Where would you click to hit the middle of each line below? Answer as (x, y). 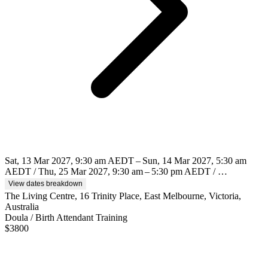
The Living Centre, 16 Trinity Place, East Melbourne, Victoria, (123, 196)
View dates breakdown (45, 184)
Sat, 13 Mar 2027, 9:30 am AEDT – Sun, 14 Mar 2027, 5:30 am (126, 161)
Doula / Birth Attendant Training (66, 218)
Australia (22, 207)
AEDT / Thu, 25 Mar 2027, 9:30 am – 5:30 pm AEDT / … (116, 172)
